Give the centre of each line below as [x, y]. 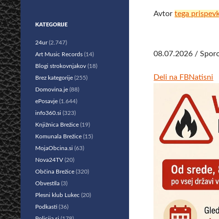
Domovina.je [52, 89]
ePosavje [46, 101]
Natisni [201, 77]
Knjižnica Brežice [57, 125]
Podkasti [46, 207]
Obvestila [47, 183]
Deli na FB [171, 77]
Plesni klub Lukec [57, 195]
